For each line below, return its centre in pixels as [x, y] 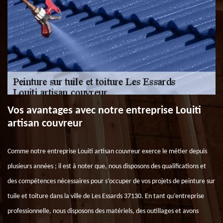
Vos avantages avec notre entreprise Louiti [104, 111]
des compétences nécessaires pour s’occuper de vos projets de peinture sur [111, 181]
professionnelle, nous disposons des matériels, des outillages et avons [103, 211]
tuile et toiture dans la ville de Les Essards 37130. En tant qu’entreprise [106, 196]
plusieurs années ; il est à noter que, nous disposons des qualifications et [107, 167]
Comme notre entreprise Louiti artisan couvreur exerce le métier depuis [107, 152]
